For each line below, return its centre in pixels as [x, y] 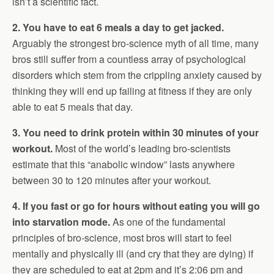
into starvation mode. [61, 222]
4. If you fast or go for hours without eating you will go [136, 206]
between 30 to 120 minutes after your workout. [112, 180]
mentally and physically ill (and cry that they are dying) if [133, 254]
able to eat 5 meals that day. [72, 107]
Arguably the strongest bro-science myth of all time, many [135, 43]
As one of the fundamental [168, 222]
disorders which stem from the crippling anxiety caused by [137, 75]
